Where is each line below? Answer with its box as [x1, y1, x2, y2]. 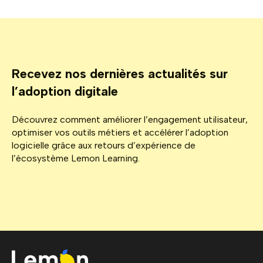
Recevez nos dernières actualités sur [12, 65, 228, 82]
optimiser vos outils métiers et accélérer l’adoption [12, 126, 228, 138]
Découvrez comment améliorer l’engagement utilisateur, [12, 113, 248, 125]
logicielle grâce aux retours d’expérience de [12, 139, 195, 151]
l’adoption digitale [12, 83, 118, 99]
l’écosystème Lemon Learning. [12, 152, 140, 164]
